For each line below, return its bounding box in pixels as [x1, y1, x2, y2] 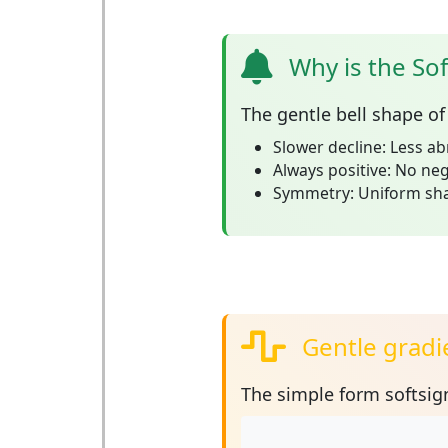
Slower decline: [272, 136, 386, 158]
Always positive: [272, 159, 391, 181]
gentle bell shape [276, 102, 423, 126]
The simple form [240, 382, 385, 406]
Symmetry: [272, 182, 354, 204]
